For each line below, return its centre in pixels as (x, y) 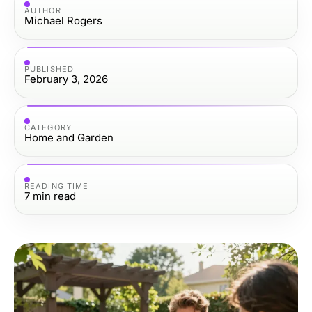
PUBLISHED (49, 69)
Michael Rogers (63, 20)
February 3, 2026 (66, 79)
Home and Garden (69, 137)
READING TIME (57, 186)
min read (54, 196)
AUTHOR (43, 10)
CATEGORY (48, 127)
